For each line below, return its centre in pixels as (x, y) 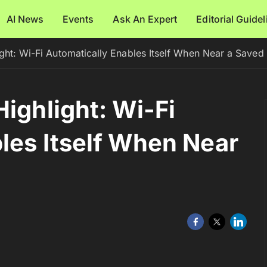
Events (78, 19)
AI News (25, 19)
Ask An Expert (145, 19)
